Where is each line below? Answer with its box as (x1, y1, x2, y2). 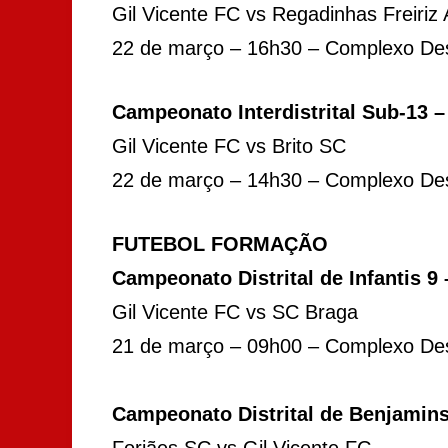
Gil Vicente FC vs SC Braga (112, 300, 358, 323)
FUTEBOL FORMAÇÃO (112, 232, 328, 255)
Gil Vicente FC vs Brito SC (112, 134, 346, 157)
